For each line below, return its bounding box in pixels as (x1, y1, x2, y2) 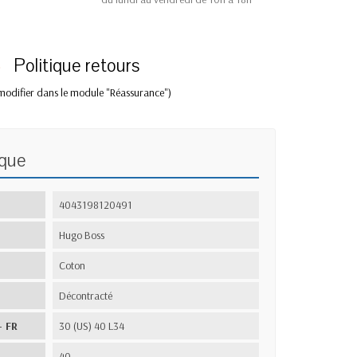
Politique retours (14, 53, 140, 79)
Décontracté (59, 288, 113, 304)
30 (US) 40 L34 (59, 319, 125, 334)
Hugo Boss (59, 228, 105, 243)
